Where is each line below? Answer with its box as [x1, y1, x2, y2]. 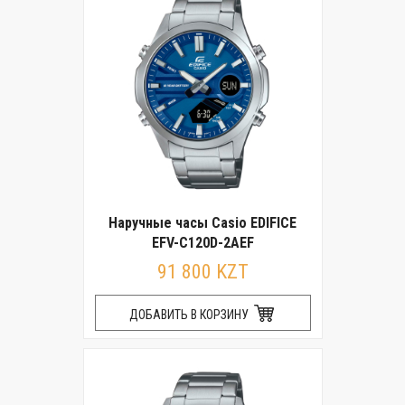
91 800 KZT [156, 260, 249, 283]
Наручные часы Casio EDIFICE [108, 214, 297, 231]
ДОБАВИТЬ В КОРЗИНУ [128, 307, 251, 322]
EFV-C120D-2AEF [151, 234, 254, 251]
